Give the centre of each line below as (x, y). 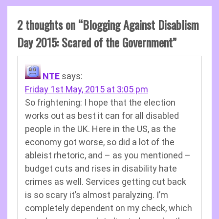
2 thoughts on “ (50, 24)
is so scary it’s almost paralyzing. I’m (97, 195)
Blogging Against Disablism (141, 24)
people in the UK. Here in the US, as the (100, 129)
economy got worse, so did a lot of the (100, 142)
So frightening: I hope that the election (100, 102)
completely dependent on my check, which (109, 208)
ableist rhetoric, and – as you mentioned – (108, 155)
